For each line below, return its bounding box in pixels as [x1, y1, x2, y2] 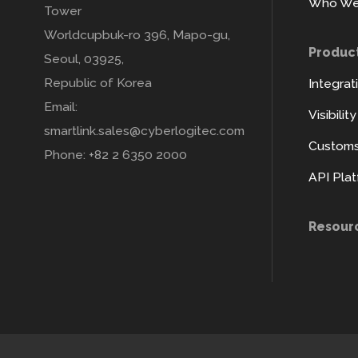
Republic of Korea [44, 75, 152, 91]
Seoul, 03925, [44, 51, 124, 67]
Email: [44, 99, 78, 115]
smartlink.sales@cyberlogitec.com [44, 123, 245, 139]
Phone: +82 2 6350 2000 [44, 147, 187, 163]
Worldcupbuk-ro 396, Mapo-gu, [44, 27, 230, 43]
